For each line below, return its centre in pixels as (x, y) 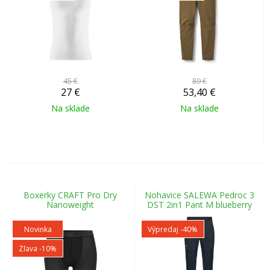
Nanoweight (70, 205)
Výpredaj (164, 229)
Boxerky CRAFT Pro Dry (70, 195)
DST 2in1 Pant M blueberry (199, 205)
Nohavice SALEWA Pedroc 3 (199, 195)
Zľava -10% (38, 249)
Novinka (38, 229)
